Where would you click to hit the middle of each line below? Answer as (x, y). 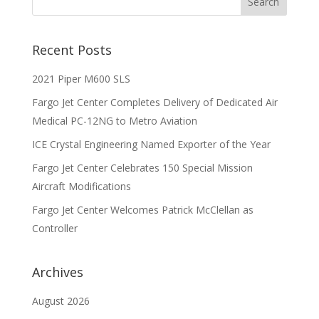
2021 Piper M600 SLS (81, 79)
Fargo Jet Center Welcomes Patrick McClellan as (142, 210)
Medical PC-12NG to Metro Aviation (114, 121)
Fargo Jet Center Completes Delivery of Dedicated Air (155, 102)
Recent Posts (72, 50)
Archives (57, 272)
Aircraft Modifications (81, 186)
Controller (54, 228)
